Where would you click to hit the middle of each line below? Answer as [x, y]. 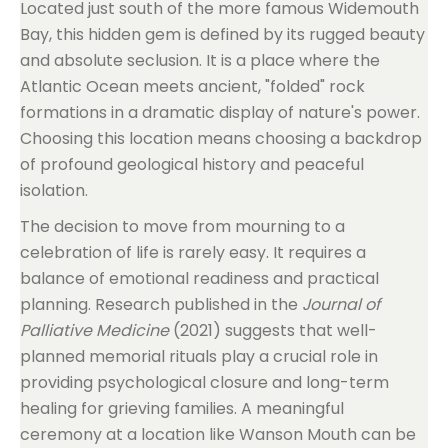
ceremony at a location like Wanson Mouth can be [218, 434]
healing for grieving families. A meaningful [182, 408]
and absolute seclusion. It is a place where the [200, 60]
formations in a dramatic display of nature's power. [220, 112]
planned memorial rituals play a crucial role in [199, 356]
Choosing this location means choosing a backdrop [221, 138]
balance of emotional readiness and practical [199, 278]
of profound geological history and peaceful [192, 164]
